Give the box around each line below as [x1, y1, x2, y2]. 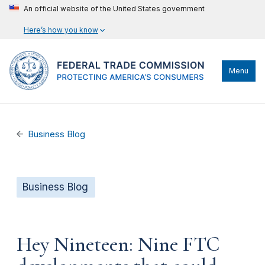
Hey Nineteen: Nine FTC [17, 231, 219, 257]
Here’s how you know [24, 25, 98, 34]
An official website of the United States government [24, 4, 205, 13]
